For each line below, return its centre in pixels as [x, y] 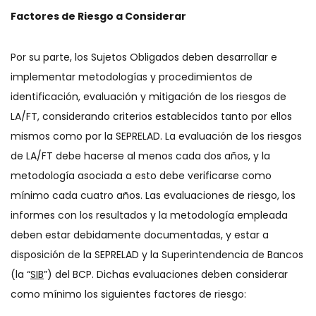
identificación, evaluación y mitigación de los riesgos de [148, 97]
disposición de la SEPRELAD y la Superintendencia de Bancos [157, 255]
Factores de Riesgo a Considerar [98, 16]
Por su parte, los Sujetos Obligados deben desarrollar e [144, 57]
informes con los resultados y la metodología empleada [149, 215]
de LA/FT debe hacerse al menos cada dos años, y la [140, 156]
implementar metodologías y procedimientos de [132, 77]
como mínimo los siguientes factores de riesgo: [130, 294]
